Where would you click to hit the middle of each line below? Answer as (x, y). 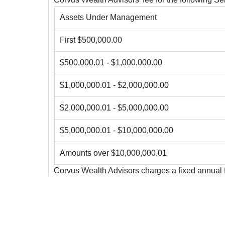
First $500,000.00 (91, 40)
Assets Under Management (108, 18)
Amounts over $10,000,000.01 (113, 153)
